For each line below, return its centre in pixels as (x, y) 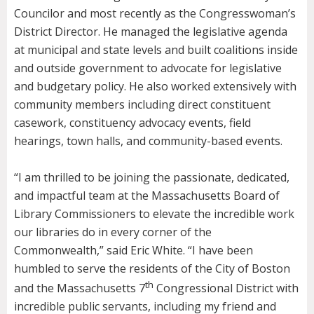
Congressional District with (226, 288)
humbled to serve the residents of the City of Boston (152, 269)
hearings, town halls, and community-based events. (148, 141)
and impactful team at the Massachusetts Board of (147, 196)
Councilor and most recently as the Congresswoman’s (155, 14)
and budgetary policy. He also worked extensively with (155, 87)
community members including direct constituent (142, 105)
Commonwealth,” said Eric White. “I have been (134, 251)
